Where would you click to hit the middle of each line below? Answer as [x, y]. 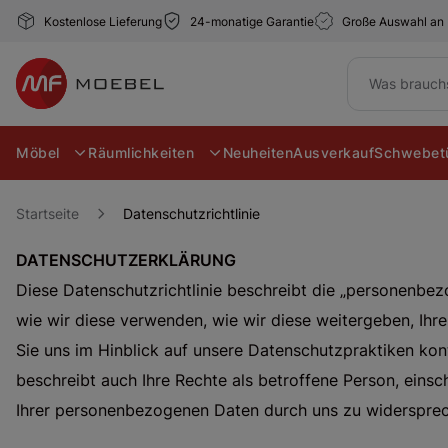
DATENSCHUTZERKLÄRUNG [126, 260]
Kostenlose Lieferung [103, 21]
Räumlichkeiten [143, 152]
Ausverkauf [333, 152]
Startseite [47, 213]
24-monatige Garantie [252, 21]
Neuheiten [257, 152]
